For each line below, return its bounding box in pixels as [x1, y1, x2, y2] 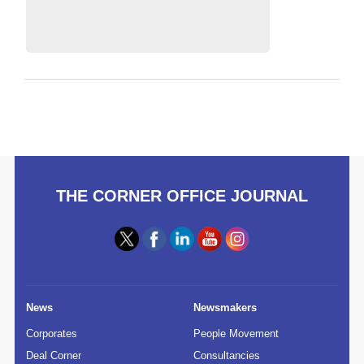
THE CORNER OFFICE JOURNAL [56, 187, 308, 206]
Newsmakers [193, 301, 258, 314]
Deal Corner [26, 349, 82, 362]
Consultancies [193, 349, 261, 362]
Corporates [26, 327, 78, 340]
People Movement [193, 327, 279, 340]
